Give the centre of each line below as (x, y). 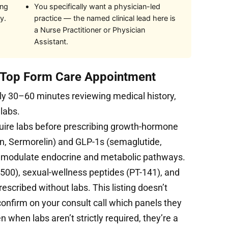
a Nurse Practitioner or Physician (89, 30)
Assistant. (51, 41)
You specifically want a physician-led (97, 6)
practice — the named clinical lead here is (105, 18)
